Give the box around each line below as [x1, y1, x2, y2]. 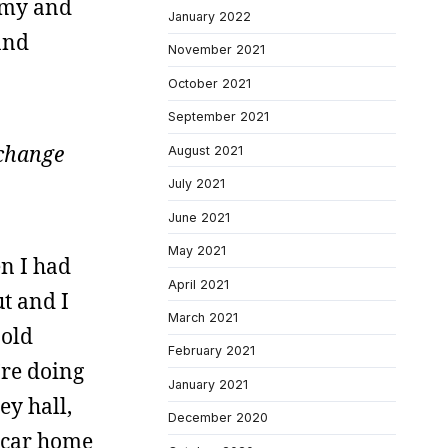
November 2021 [168, 42, 265, 58]
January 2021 [168, 376, 248, 392]
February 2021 [168, 343, 255, 359]
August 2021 [168, 142, 243, 158]
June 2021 [168, 209, 230, 225]
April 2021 [168, 276, 229, 292]
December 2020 [168, 410, 268, 426]
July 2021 [168, 176, 225, 192]
